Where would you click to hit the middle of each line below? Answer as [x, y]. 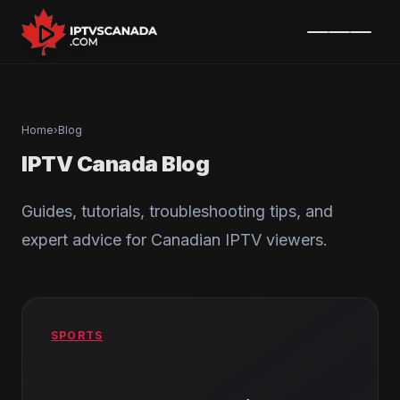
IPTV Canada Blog [116, 164]
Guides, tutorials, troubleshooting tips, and [177, 211]
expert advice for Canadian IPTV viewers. [175, 240]
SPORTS [77, 335]
